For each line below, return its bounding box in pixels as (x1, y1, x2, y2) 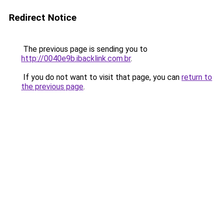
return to (182, 73, 212, 82)
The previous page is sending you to (21, 44, 147, 54)
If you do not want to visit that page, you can (21, 73, 182, 82)
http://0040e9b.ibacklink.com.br (21, 54, 131, 63)
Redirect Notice (9, 12, 76, 23)
